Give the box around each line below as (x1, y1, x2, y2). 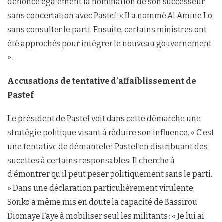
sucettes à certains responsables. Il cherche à (7, 156, 175, 165)
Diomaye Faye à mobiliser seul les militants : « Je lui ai (7, 211, 204, 221)
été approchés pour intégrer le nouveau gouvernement (7, 39, 212, 48)
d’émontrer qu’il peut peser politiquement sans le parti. (7, 169, 212, 179)
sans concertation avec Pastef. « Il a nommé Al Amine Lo (7, 11, 212, 20)
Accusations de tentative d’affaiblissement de (7, 76, 196, 86)
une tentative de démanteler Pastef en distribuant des (7, 142, 208, 151)
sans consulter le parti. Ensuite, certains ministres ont (7, 25, 207, 34)
